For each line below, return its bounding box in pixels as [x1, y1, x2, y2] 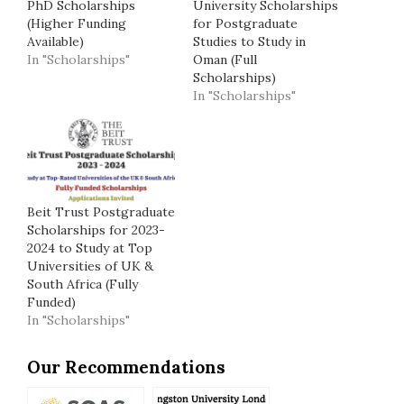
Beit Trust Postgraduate [27, 203, 175, 220]
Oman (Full [193, 51, 257, 69]
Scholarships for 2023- [27, 221, 165, 238]
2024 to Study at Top [27, 239, 152, 256]
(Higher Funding [27, 15, 126, 32]
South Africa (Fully [27, 275, 138, 292]
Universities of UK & [27, 257, 153, 274]
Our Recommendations [27, 355, 225, 378]
